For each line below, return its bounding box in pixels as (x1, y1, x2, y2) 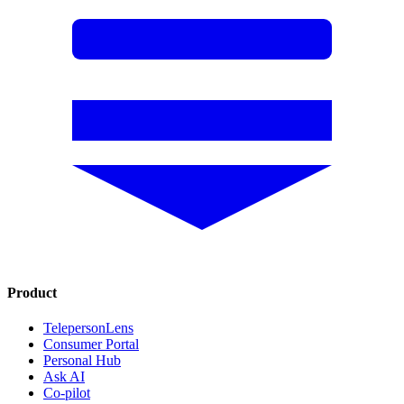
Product (7, 285, 57, 301)
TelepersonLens (43, 320, 133, 336)
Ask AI (43, 369, 85, 385)
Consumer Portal (43, 336, 139, 353)
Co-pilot (43, 385, 90, 401)
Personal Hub (43, 353, 121, 369)
